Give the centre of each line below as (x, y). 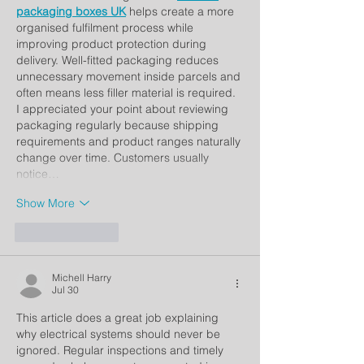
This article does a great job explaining (119, 318)
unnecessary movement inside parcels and (130, 76)
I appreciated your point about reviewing (124, 109)
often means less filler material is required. (128, 93)
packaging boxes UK (71, 11)
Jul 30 (65, 290)
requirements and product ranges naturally (130, 141)
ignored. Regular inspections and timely (121, 350)
